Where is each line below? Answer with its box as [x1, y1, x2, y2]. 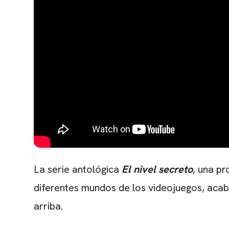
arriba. [34, 199, 63, 213]
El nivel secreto [119, 162, 193, 176]
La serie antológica [34, 162, 119, 176]
